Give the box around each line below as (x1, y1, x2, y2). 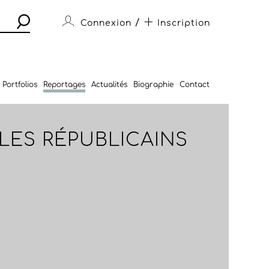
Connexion (80, 19, 131, 28)
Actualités (91, 80, 127, 89)
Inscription (157, 19, 210, 28)
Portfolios (2, 80, 37, 89)
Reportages (43, 80, 85, 89)
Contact (179, 80, 210, 89)
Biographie (133, 80, 174, 89)
